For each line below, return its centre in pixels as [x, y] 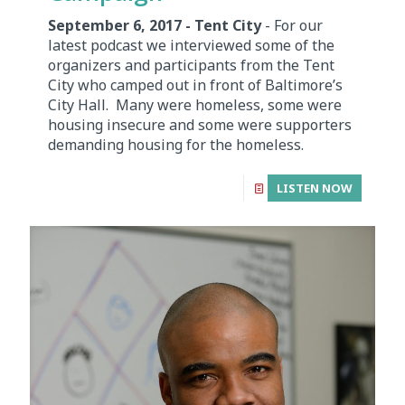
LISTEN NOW [315, 188]
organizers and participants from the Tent [191, 66]
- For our [292, 26]
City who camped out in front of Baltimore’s [195, 85]
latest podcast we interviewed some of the [191, 46]
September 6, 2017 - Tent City [155, 26]
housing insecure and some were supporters [200, 125]
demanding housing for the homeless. [176, 145]
